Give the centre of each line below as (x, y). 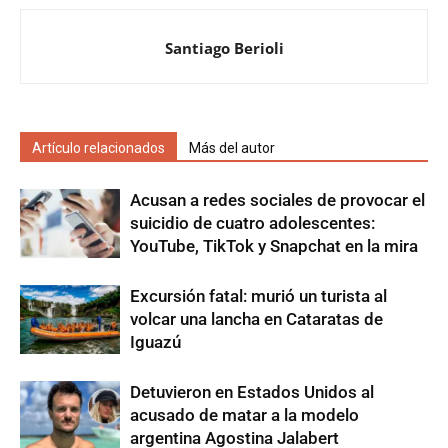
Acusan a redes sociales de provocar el (277, 199)
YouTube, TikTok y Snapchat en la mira (274, 245)
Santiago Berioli (224, 47)
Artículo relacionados (98, 147)
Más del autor (232, 147)
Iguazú (155, 341)
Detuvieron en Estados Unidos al (252, 391)
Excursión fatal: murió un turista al (258, 295)
